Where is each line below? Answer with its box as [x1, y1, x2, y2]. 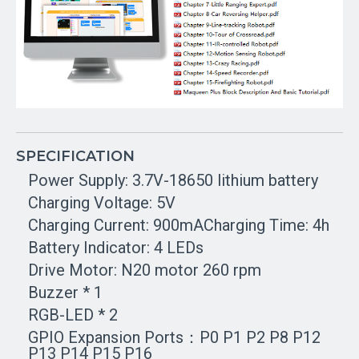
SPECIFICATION [16, 147, 135, 166]
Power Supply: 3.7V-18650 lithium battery [28, 171, 318, 191]
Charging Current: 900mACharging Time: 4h [28, 216, 329, 236]
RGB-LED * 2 [28, 305, 118, 325]
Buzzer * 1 [28, 283, 103, 303]
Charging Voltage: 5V [28, 193, 175, 213]
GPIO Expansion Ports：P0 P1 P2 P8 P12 [28, 328, 321, 348]
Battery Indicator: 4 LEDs [28, 238, 204, 258]
